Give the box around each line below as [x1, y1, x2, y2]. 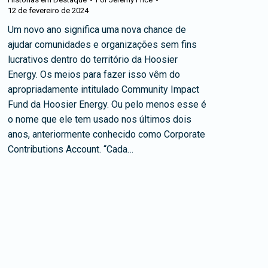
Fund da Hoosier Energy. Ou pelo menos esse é [8, 99, 206, 111]
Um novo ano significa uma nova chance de [8, 24, 186, 36]
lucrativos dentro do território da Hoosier [8, 54, 178, 66]
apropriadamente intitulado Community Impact [8, 84, 199, 96]
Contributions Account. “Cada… [8, 144, 133, 156]
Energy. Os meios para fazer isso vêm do [8, 69, 180, 81]
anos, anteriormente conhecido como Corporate [8, 129, 205, 141]
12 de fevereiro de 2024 [8, 6, 89, 16]
